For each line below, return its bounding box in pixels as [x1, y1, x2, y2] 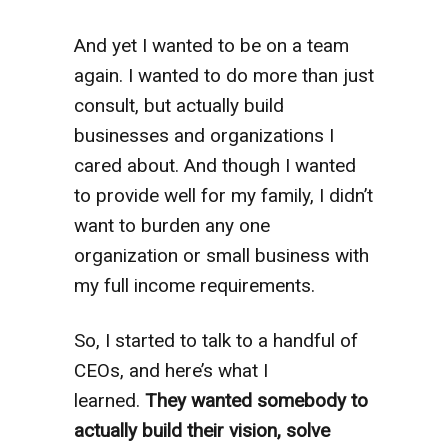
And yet [74, 33, 137, 57]
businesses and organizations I [74, 123, 334, 147]
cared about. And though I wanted [74, 153, 356, 177]
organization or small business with [74, 243, 369, 267]
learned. [74, 388, 145, 412]
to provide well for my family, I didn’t [74, 183, 373, 207]
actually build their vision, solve [74, 418, 330, 442]
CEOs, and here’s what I [74, 358, 268, 382]
